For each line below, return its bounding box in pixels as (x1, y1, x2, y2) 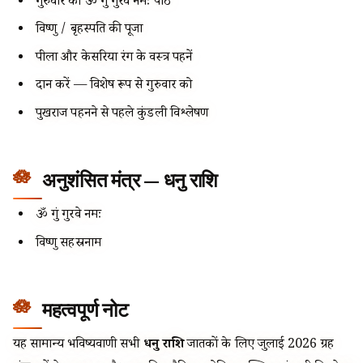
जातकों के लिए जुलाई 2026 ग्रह (183, 335, 334, 357)
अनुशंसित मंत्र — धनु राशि (42, 167, 219, 194)
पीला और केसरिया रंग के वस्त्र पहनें (36, 48, 192, 69)
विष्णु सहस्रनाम (36, 234, 101, 255)
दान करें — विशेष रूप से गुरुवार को (36, 76, 192, 97)
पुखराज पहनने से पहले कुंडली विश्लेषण (36, 105, 209, 126)
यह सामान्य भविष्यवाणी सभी (13, 335, 143, 357)
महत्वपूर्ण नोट (42, 297, 129, 324)
